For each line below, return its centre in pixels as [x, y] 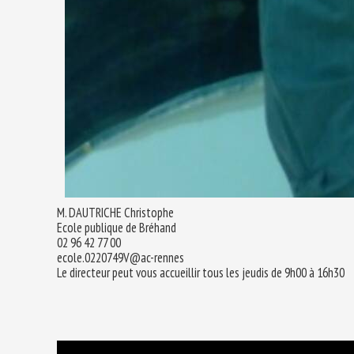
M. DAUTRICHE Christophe [115, 213]
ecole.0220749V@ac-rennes [121, 258]
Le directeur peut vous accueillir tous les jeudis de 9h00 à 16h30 [201, 273]
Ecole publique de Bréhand [117, 228]
